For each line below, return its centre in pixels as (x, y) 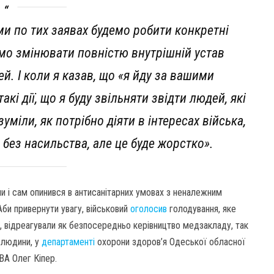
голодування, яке (202, 209)
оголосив (149, 209)
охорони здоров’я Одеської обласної (170, 242)
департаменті (68, 242)
